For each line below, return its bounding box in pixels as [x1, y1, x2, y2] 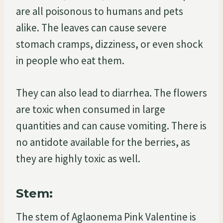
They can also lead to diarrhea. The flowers [16, 86, 207, 100]
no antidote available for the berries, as [16, 135, 190, 149]
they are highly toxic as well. [16, 151, 140, 165]
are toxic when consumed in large [16, 102, 165, 116]
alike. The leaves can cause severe [16, 20, 167, 34]
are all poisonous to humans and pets [16, 4, 183, 18]
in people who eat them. [16, 53, 124, 67]
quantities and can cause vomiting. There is [16, 118, 207, 132]
